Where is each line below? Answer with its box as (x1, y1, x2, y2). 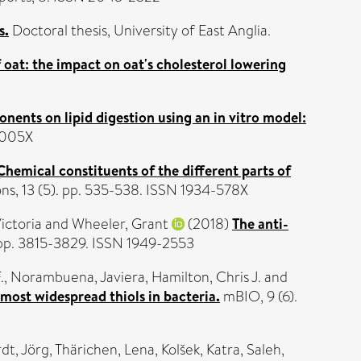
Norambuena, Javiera (10, 267, 145, 288)
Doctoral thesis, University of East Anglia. (9, 20, 271, 41)
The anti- (232, 214, 288, 234)
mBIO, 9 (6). (220, 286, 297, 307)
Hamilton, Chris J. (151, 267, 261, 288)
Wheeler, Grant (72, 214, 168, 234)
